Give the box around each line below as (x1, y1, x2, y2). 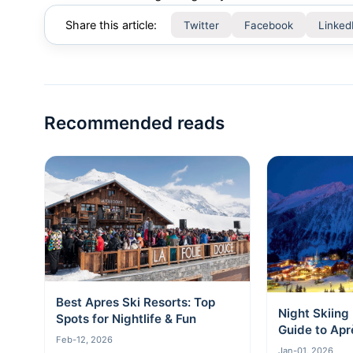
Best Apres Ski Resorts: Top (56, 295, 215, 310)
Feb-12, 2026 (56, 334, 113, 346)
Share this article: (65, 18, 157, 32)
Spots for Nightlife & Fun (56, 311, 196, 327)
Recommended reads (44, 112, 225, 133)
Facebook (244, 18, 293, 32)
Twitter (184, 18, 219, 32)
